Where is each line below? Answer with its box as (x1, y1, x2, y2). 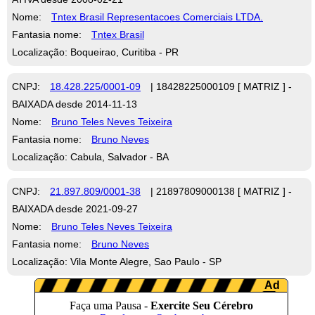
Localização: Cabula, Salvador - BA (12, 150, 169, 162)
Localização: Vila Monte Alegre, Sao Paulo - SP (12, 255, 221, 267)
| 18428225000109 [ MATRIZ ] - (148, 80, 292, 92)
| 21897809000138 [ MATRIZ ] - (148, 185, 292, 197)
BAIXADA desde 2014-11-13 (12, 98, 137, 110)
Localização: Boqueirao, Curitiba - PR (12, 46, 179, 58)
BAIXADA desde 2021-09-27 (12, 202, 138, 214)
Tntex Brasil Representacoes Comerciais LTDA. (51, 11, 263, 22)
